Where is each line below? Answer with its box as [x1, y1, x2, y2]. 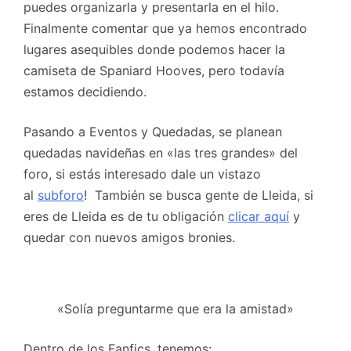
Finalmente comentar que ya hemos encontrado [24, 20, 307, 37]
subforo [38, 187, 84, 204]
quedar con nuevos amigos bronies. [24, 230, 235, 246]
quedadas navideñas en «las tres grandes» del [24, 145, 298, 161]
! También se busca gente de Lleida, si [84, 187, 313, 204]
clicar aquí [228, 208, 289, 225]
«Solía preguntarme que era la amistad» [57, 301, 294, 317]
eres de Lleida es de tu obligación [24, 208, 228, 225]
